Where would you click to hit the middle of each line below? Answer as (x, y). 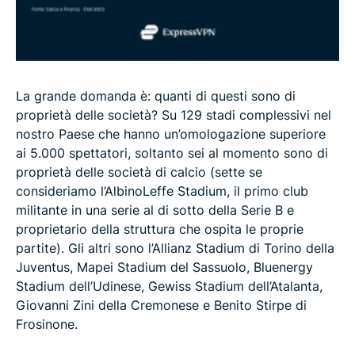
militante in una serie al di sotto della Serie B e (155, 210)
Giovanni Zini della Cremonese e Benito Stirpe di (161, 305)
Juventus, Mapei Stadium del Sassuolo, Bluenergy (164, 267)
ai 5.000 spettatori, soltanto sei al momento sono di (172, 153)
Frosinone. (47, 324)
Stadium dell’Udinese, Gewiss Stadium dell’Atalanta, (169, 286)
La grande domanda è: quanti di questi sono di (156, 95)
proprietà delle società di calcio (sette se (139, 172)
